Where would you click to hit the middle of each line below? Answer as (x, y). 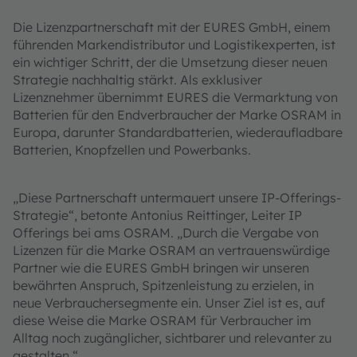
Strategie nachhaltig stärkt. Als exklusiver (137, 80)
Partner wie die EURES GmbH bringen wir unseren (161, 268)
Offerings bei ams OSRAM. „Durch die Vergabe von (166, 233)
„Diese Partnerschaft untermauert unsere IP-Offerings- (177, 198)
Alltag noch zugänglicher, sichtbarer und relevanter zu (172, 338)
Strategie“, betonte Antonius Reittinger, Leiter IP (157, 216)
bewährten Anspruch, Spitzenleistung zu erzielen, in (163, 286)
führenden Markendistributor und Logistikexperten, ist (174, 45)
